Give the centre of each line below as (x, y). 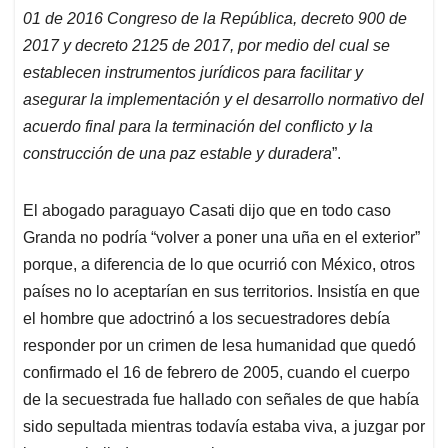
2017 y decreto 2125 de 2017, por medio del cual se (206, 46)
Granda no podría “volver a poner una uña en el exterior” (221, 238)
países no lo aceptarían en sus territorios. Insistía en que (221, 292)
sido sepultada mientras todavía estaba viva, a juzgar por (224, 427)
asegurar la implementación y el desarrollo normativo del (223, 100)
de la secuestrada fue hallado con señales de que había (221, 400)
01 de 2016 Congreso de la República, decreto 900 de (215, 19)
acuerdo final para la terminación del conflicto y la (198, 127)
